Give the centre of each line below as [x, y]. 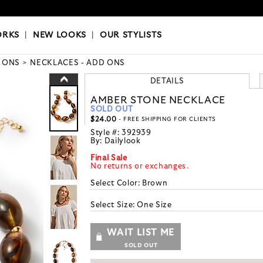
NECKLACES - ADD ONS [77, 63]
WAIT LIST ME [141, 232]
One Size [154, 205]
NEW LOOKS [60, 36]
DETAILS [167, 82]
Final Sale [109, 159]
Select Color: [117, 184]
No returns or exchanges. [140, 167]
